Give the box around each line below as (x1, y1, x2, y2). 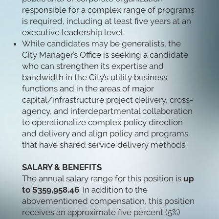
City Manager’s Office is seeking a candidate (22, 50, 188, 60)
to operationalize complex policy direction (22, 117, 183, 128)
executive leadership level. (22, 27, 125, 38)
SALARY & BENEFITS (22, 162, 102, 173)
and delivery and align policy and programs (22, 129, 188, 139)
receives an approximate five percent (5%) (22, 207, 180, 218)
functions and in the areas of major (22, 84, 154, 94)
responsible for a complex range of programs (22, 5, 195, 15)
